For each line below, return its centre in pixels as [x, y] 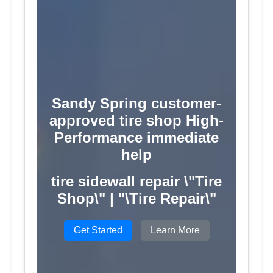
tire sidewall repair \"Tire [136, 182]
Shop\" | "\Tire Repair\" [136, 199]
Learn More [175, 230]
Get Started [98, 230]
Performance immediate [136, 138]
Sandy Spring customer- [136, 104]
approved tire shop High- [136, 121]
